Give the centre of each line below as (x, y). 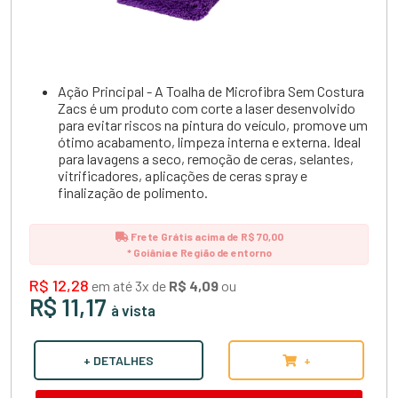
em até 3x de (129, 285)
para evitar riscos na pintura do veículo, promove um (213, 124)
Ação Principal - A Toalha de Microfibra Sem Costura (211, 91)
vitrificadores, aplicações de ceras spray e (183, 175)
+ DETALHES (119, 360)
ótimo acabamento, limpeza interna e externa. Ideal (209, 141)
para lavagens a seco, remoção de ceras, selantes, (206, 158)
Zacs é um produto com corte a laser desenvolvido (207, 107)
